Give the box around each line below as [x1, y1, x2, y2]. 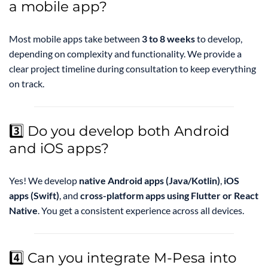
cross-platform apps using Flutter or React [80, 190, 258, 202]
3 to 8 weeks [142, 33, 195, 45]
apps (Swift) [9, 190, 59, 202]
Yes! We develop [9, 175, 79, 187]
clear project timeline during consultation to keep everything [9, 63, 256, 75]
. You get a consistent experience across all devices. [38, 205, 244, 217]
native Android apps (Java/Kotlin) [79, 175, 220, 187]
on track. [9, 78, 44, 90]
